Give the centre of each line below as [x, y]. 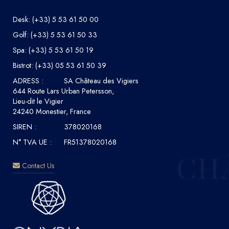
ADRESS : [28, 81]
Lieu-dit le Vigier [38, 101]
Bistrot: [24, 66]
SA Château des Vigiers [101, 81]
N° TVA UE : [32, 142]
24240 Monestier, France [52, 112]
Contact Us [37, 166]
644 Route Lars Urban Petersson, [63, 91]
